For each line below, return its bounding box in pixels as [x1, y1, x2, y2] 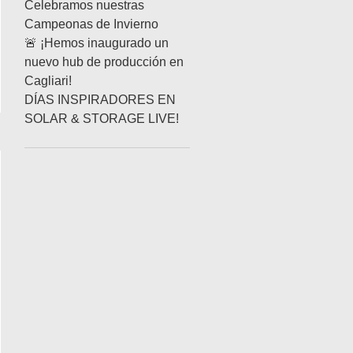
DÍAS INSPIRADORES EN [24, 93, 176, 106]
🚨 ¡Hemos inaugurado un [24, 36, 169, 50]
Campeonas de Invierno [24, 17, 158, 31]
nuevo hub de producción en [24, 55, 184, 69]
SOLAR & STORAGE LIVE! [24, 112, 179, 125]
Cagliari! [24, 74, 72, 87]
